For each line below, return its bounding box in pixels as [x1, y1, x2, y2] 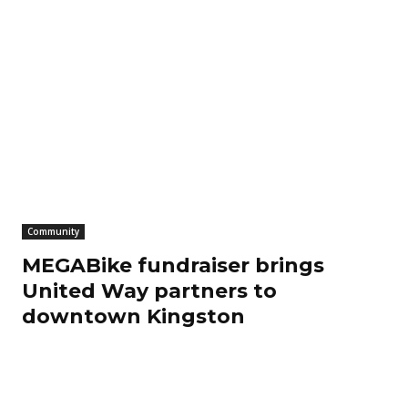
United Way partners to [22, 279, 277, 304]
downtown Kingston [22, 304, 245, 330]
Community [27, 225, 79, 239]
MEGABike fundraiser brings [22, 253, 324, 279]
